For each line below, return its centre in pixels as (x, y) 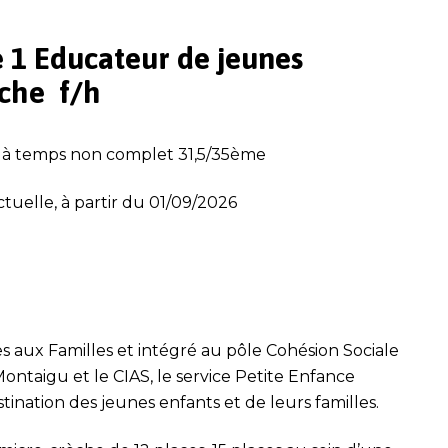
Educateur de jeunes (168, 57)
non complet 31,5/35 (150, 154)
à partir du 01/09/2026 (149, 202)
